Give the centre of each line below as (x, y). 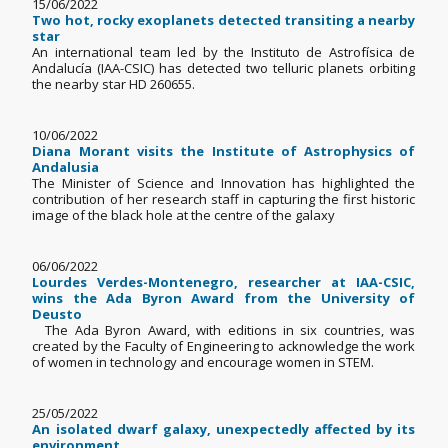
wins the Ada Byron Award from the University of (224, 298)
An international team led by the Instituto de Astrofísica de (224, 52)
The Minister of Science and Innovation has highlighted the (224, 183)
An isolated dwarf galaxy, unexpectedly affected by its (224, 429)
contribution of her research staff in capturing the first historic (224, 199)
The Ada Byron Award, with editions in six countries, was (224, 330)
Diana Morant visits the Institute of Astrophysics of (224, 151)
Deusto (57, 314)
